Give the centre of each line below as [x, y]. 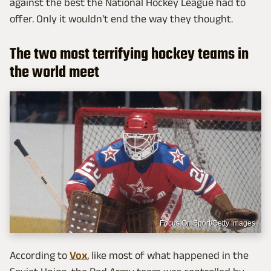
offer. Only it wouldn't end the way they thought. [121, 19]
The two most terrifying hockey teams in [129, 55]
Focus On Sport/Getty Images [207, 223]
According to [40, 255]
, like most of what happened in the [168, 255]
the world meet [54, 73]
